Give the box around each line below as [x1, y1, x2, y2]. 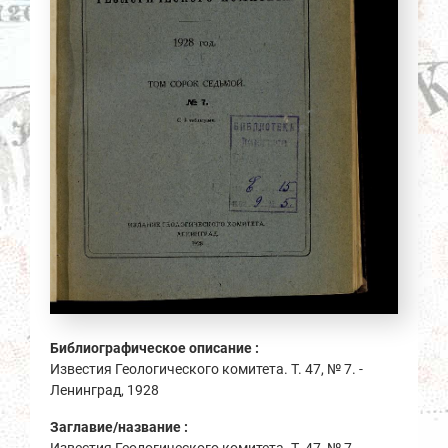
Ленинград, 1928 [50, 382, 159, 399]
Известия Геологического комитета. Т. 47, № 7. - [50, 361, 363, 378]
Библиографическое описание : [50, 340, 262, 357]
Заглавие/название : [50, 419, 191, 436]
